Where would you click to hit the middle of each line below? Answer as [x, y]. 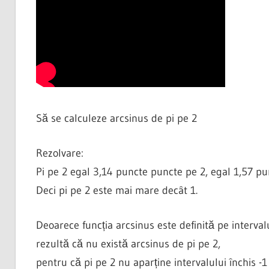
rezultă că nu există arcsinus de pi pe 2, [128, 244]
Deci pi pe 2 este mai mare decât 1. [116, 191]
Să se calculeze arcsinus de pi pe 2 [116, 119]
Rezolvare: [59, 153]
